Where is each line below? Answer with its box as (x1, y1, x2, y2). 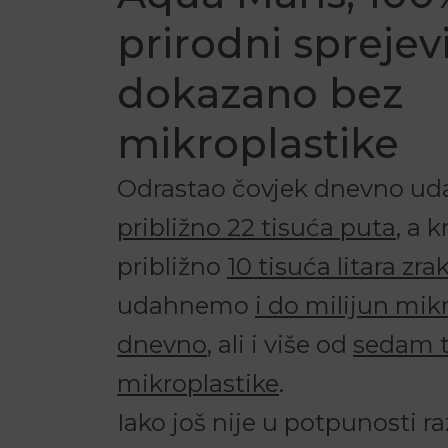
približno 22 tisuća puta (117, 213, 396, 242)
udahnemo (117, 291, 255, 320)
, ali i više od (207, 330, 353, 359)
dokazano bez (117, 69, 403, 118)
